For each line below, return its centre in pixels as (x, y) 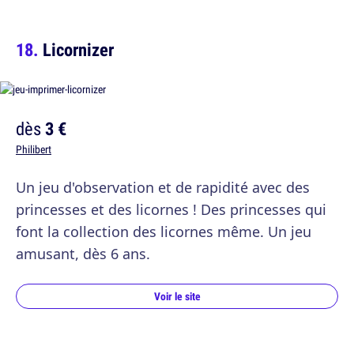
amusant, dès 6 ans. (83, 254)
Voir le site (177, 297)
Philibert (34, 150)
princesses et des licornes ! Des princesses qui (171, 210)
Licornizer (78, 50)
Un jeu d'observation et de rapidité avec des (163, 188)
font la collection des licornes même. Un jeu (164, 232)
